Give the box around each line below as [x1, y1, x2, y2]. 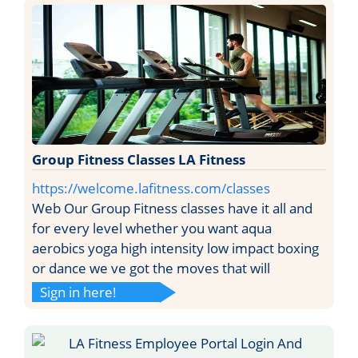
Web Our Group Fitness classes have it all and [32, 198, 312, 217]
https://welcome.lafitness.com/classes [32, 178, 270, 197]
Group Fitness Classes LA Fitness [32, 149, 245, 169]
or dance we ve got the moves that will [32, 258, 270, 277]
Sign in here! [40, 282, 117, 301]
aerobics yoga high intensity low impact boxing [32, 238, 319, 257]
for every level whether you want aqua [32, 218, 272, 237]
